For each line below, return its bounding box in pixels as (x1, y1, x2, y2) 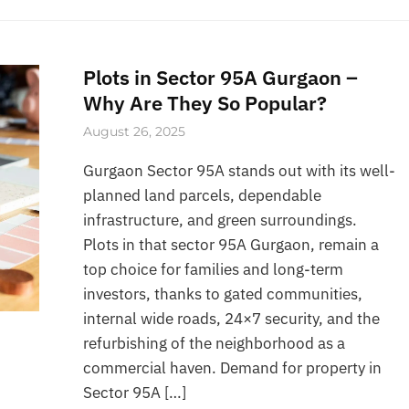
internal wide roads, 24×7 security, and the (83, 308, 381, 329)
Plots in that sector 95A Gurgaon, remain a (83, 234, 380, 255)
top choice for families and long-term (83, 258, 344, 279)
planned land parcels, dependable (83, 184, 322, 205)
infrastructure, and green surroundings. (83, 209, 358, 230)
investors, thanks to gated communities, (83, 283, 363, 304)
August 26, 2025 (83, 122, 186, 140)
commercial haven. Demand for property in (83, 357, 383, 378)
